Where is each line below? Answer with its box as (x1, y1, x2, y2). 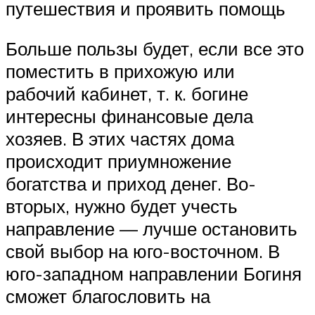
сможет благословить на (6, 285, 210, 308)
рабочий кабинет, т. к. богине (6, 82, 248, 105)
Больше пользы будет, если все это (6, 37, 304, 60)
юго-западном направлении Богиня (6, 262, 302, 285)
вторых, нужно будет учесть (6, 195, 238, 218)
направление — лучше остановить (6, 217, 297, 240)
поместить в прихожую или (6, 60, 235, 83)
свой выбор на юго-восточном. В (6, 240, 280, 263)
